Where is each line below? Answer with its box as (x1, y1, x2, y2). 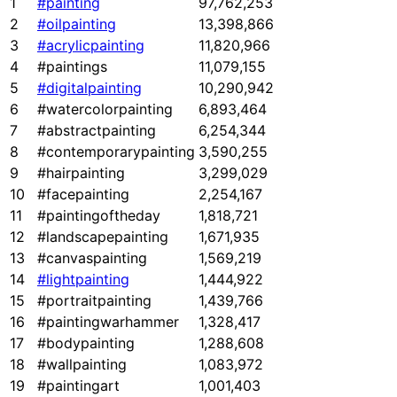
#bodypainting (37, 334, 135, 353)
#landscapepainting (37, 228, 168, 246)
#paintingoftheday (37, 206, 160, 225)
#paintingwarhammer (37, 313, 179, 331)
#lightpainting (37, 270, 129, 289)
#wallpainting (37, 355, 127, 374)
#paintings (37, 58, 107, 76)
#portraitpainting (37, 292, 152, 310)
